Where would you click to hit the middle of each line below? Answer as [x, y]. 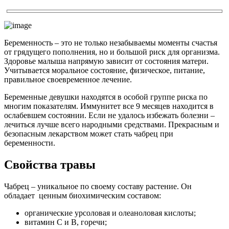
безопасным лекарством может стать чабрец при [89, 133]
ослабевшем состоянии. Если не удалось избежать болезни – [109, 115]
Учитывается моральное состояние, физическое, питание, [105, 70]
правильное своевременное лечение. [68, 79]
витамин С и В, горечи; [66, 222]
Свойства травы [50, 164]
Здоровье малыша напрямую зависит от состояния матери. [106, 61]
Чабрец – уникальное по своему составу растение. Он [98, 186]
